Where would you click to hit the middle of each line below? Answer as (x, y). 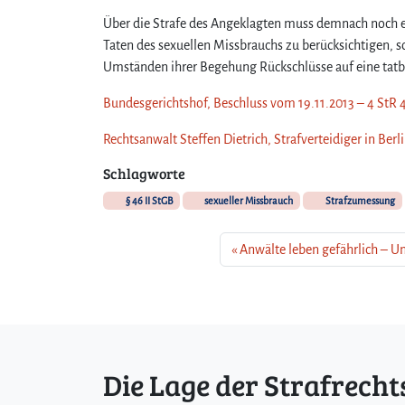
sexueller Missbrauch (248, 200)
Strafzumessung (359, 200)
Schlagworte (144, 173)
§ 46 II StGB (148, 200)
